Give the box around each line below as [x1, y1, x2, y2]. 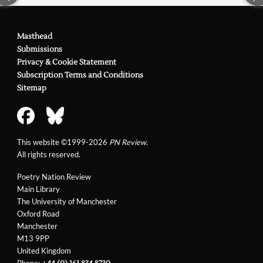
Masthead [16, 32, 52, 42]
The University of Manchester [16, 196, 117, 206]
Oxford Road [16, 208, 59, 218]
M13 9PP [16, 233, 49, 243]
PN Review [109, 137, 146, 147]
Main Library [16, 184, 60, 194]
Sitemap [16, 83, 46, 93]
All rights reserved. [16, 150, 80, 160]
